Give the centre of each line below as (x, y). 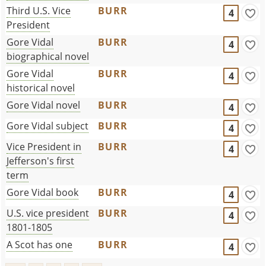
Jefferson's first (41, 161)
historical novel (41, 88)
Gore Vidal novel (44, 105)
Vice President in (44, 146)
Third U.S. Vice (39, 10)
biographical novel (48, 56)
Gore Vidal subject (48, 126)
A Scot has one (40, 244)
